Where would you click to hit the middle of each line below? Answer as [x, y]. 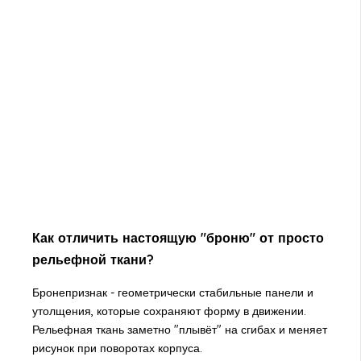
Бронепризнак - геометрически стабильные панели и [172, 293]
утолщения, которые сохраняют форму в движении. [169, 311]
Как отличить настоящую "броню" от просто [178, 237]
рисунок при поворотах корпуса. [117, 349]
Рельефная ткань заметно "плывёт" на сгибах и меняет [179, 330]
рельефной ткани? [93, 259]
